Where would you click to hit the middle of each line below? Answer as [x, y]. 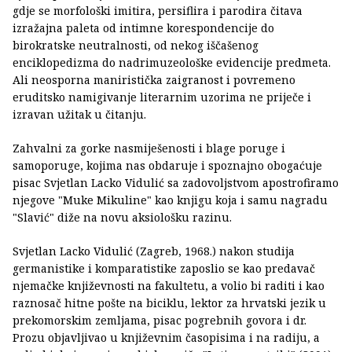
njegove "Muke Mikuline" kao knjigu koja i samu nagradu [170, 200]
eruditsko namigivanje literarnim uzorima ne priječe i [162, 97]
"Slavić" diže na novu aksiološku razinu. [122, 218]
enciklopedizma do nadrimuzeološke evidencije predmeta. [172, 63]
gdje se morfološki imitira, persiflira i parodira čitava [158, 11]
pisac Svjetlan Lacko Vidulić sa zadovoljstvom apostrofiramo [176, 183]
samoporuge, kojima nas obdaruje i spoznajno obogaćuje [167, 166]
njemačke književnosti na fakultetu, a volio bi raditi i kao [169, 286]
